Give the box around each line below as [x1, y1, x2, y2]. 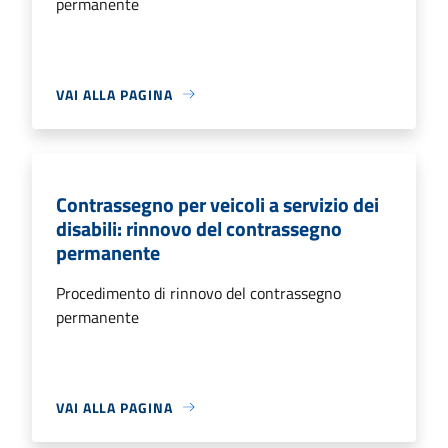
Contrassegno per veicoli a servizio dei [56, 188, 379, 220]
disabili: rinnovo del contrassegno [56, 212, 342, 244]
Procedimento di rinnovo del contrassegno [56, 280, 341, 305]
